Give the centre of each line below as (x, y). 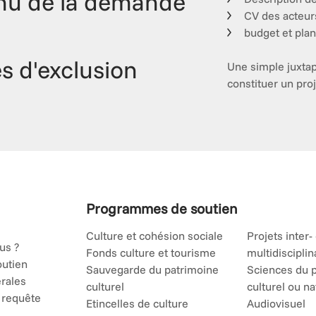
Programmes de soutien (162, 208)
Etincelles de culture (137, 303)
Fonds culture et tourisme (151, 253)
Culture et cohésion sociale (154, 236)
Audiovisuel (276, 303)
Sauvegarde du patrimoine (152, 269)
